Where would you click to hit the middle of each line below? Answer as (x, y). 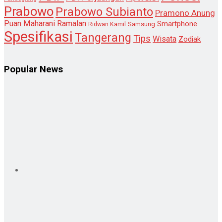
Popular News (33, 69)
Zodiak (190, 39)
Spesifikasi (38, 37)
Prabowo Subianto (104, 12)
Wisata (165, 39)
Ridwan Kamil (107, 25)
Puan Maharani (29, 24)
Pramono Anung (185, 13)
